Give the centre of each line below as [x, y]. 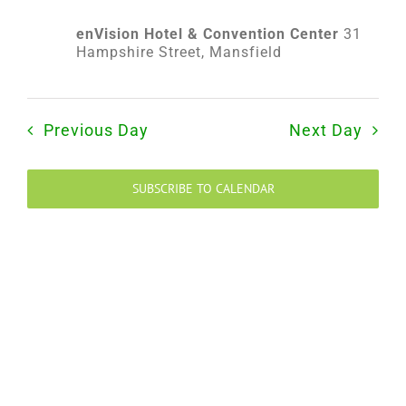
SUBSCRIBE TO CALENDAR [203, 188]
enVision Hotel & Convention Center [210, 34]
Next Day [326, 130]
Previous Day [96, 130]
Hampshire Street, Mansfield [179, 52]
